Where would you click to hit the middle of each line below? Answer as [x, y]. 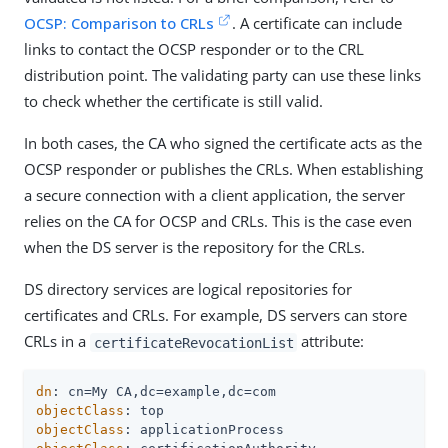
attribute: [331, 341]
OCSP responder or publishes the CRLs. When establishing [223, 169]
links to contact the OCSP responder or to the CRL [194, 49]
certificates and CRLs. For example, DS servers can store [215, 315]
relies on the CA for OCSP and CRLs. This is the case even [218, 221]
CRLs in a [57, 341]
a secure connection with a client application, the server [214, 195]
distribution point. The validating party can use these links [222, 75]
